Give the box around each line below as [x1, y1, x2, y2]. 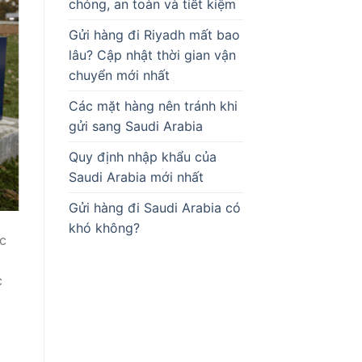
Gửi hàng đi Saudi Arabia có [68, 200, 241, 216]
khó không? [68, 220, 140, 236]
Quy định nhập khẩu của [68, 149, 217, 165]
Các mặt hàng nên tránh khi [68, 98, 238, 114]
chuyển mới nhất [68, 67, 170, 83]
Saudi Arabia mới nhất [68, 169, 204, 185]
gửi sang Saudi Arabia [68, 118, 203, 134]
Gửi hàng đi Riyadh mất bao [68, 27, 240, 43]
